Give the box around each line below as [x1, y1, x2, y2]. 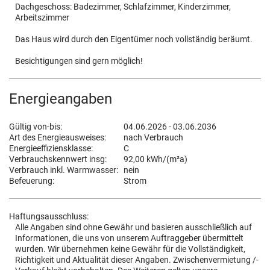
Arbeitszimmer [15, 13, 69, 22]
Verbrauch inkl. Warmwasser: [9, 165, 118, 175]
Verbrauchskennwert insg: [9, 154, 107, 164]
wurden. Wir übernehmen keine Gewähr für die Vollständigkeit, [15, 244, 245, 254]
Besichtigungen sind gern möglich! [15, 56, 143, 66]
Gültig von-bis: [9, 122, 62, 131]
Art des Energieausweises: [9, 133, 106, 142]
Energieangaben [9, 90, 112, 107]
